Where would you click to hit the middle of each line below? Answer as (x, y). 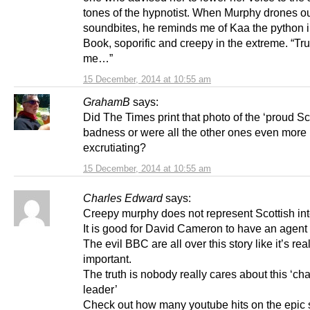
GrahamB (107, 101)
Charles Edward (123, 198)
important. (107, 258)
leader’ (100, 289)
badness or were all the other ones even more (195, 132)
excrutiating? (115, 147)
